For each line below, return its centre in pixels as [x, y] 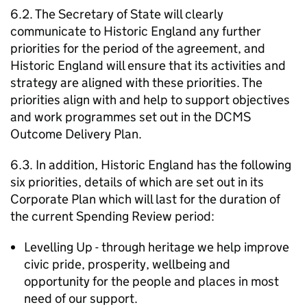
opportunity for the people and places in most [151, 281]
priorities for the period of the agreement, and [138, 48]
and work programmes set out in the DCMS [131, 117]
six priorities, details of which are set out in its [137, 182]
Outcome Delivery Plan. [76, 134]
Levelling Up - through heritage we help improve [157, 247]
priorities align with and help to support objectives [150, 100]
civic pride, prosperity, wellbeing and [127, 264]
